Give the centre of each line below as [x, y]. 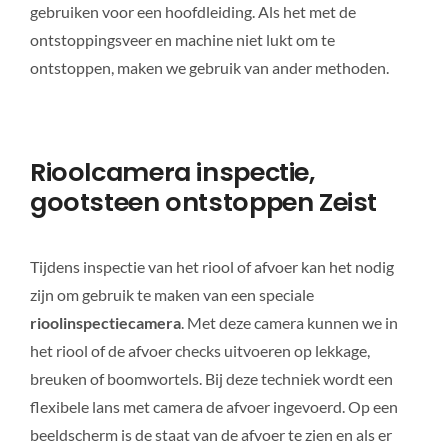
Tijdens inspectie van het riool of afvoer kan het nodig [211, 266]
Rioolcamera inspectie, [172, 172]
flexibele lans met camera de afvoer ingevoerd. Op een [213, 406]
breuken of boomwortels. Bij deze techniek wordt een [211, 378]
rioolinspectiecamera [105, 322]
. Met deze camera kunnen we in [289, 322]
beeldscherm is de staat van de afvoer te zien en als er [210, 434]
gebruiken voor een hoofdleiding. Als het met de [192, 12]
